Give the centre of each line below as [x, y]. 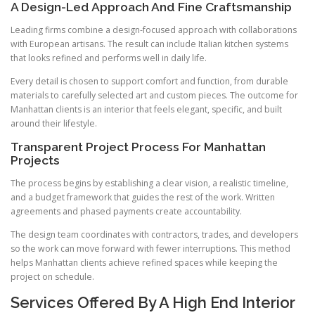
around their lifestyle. [54, 124]
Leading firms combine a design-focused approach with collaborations [154, 30]
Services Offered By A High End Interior [153, 302]
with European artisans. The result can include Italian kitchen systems [149, 44]
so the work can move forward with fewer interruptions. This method [150, 248]
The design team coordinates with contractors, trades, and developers [154, 234]
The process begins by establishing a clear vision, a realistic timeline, [149, 183]
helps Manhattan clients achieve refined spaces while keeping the [144, 262]
